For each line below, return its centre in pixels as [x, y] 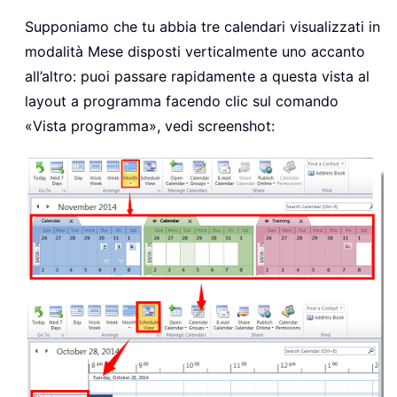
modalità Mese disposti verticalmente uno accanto [195, 52]
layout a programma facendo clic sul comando [182, 101]
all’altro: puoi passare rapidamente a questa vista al [197, 77]
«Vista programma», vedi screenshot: [150, 126]
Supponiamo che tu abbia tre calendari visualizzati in [202, 27]
